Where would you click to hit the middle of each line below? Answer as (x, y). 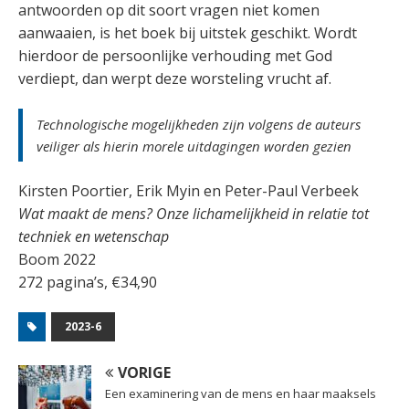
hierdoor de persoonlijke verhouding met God (175, 56)
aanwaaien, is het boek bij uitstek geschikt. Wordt (188, 33)
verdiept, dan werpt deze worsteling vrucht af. (175, 79)
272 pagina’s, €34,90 (88, 283)
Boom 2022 (57, 260)
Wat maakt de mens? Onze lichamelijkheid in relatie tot (194, 214)
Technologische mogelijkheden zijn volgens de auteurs (199, 125)
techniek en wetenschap (94, 237)
